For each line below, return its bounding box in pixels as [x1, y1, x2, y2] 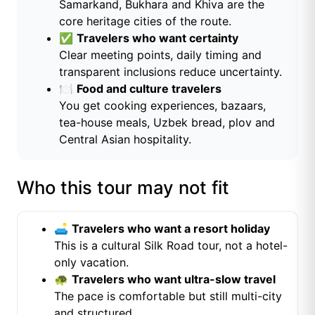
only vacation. [54, 255, 129, 270]
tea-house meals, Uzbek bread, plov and [59, 115, 275, 130]
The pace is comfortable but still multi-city [54, 289, 282, 304]
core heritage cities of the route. [59, 14, 231, 29]
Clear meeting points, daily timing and [59, 48, 262, 63]
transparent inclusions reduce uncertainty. [59, 65, 282, 79]
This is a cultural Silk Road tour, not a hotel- [54, 238, 288, 253]
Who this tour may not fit [17, 176, 229, 199]
